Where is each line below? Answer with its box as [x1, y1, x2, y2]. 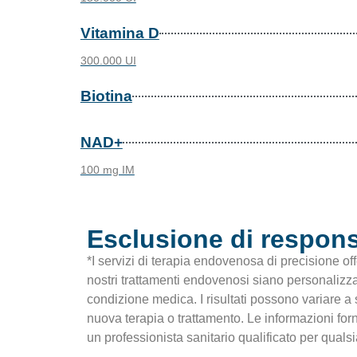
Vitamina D [80, 25, 159, 42]
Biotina [80, 88, 132, 105]
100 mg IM [80, 163, 135, 177]
